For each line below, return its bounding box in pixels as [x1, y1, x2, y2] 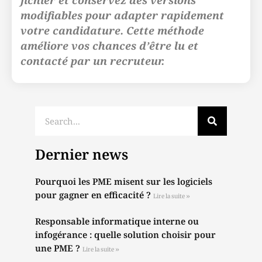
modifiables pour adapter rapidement [20, 8, 224, 22]
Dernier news [35, 144, 128, 164]
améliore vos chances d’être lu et [20, 39, 198, 53]
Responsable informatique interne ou [35, 215, 199, 227]
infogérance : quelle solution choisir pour [35, 229, 216, 240]
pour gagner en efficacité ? [35, 189, 153, 201]
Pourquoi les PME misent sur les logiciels [35, 175, 212, 187]
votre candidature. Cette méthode [20, 23, 204, 37]
